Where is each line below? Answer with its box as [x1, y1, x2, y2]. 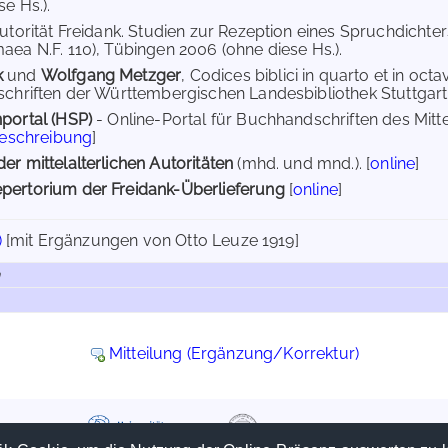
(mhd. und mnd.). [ [233, 154, 371, 173]
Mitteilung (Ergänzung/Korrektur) [108, 344, 360, 363]
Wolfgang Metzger [40, 66, 182, 85]
